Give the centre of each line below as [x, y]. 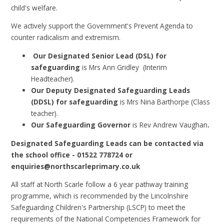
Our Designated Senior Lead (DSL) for [99, 56]
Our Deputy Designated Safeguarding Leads [111, 90]
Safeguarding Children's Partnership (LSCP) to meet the [98, 207]
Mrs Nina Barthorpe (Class [169, 102]
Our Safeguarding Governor [82, 125]
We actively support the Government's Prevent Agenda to [102, 26]
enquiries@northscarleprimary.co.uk [76, 166]
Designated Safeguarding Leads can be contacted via [107, 143]
